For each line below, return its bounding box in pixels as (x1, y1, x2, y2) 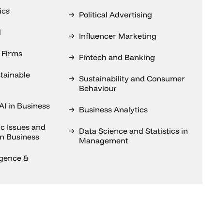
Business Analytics (79, 105, 148, 114)
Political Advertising (79, 10, 153, 19)
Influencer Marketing (79, 31, 157, 41)
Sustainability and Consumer (79, 74, 186, 83)
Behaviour (79, 83, 117, 93)
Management (79, 136, 129, 145)
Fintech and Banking (79, 52, 155, 62)
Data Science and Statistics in (79, 126, 188, 136)
